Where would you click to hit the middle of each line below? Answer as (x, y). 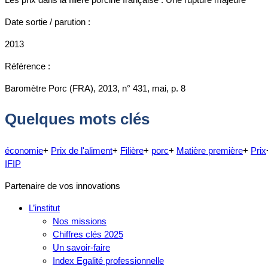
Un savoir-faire (81, 247)
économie (24, 150)
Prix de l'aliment (82, 150)
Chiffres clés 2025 (88, 234)
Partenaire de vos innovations (63, 185)
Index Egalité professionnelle (108, 260)
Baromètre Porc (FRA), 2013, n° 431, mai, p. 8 (95, 88)
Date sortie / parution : (48, 22)
